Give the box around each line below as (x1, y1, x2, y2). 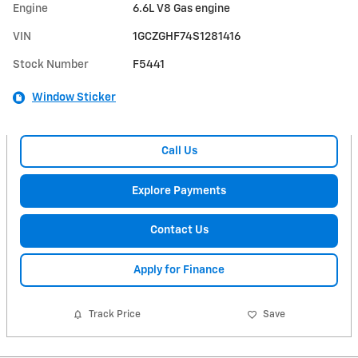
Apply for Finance (133, 264, 225, 276)
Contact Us (149, 224, 209, 236)
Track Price (89, 309, 141, 320)
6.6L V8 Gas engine (133, 2, 231, 14)
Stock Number (13, 58, 89, 70)
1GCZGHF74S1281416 (133, 30, 241, 42)
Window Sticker (32, 91, 116, 103)
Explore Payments (132, 185, 226, 197)
